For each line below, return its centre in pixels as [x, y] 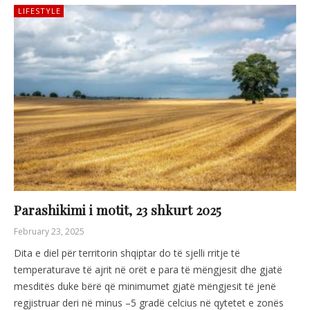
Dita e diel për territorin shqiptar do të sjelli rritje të [127, 253]
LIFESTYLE [39, 10]
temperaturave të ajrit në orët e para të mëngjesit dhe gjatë [148, 270]
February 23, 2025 [49, 232]
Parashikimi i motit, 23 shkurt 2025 [118, 210]
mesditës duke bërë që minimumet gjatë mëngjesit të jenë [145, 286]
